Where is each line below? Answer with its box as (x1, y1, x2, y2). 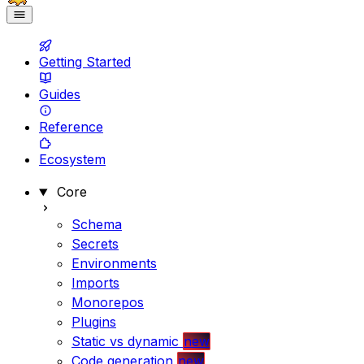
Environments (71, 255, 157, 272)
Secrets (71, 236, 119, 253)
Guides (39, 86, 80, 103)
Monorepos (71, 294, 144, 311)
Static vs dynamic (71, 333, 179, 350)
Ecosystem (39, 151, 106, 168)
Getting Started (39, 54, 131, 71)
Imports (71, 275, 119, 292)
